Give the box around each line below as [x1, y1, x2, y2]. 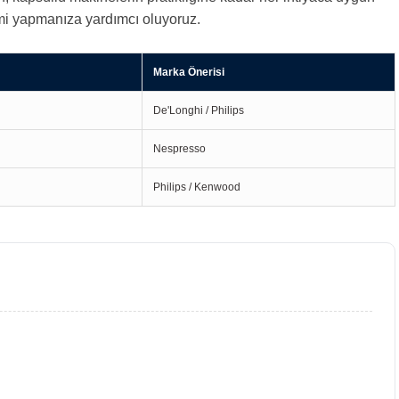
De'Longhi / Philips [153, 104, 244, 117]
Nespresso [153, 142, 206, 155]
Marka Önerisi [153, 66, 224, 78]
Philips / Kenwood [153, 181, 240, 193]
